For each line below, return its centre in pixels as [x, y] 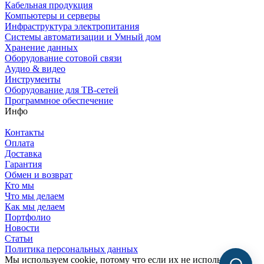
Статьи [19, 239]
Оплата [19, 143]
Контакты [24, 133]
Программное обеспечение [59, 101]
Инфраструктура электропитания [72, 27]
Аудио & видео [35, 69]
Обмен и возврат [39, 175]
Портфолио [28, 217]
